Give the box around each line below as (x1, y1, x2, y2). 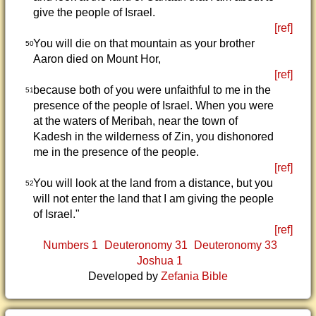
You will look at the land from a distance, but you (32, 177, 273, 189)
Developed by (88, 270, 161, 282)
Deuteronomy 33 (193, 239, 277, 251)
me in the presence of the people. (32, 146, 199, 158)
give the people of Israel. (32, 6, 155, 18)
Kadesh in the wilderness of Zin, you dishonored (32, 130, 274, 142)
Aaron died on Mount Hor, (32, 53, 161, 65)
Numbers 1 (42, 239, 98, 251)
